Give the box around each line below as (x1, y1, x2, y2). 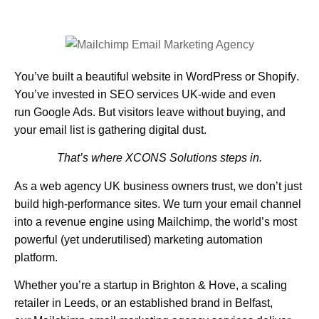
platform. (14, 251, 58, 263)
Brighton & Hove (152, 279, 236, 292)
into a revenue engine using (14, 215, 157, 228)
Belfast (235, 297, 270, 310)
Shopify (258, 70, 296, 83)
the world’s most (212, 215, 297, 228)
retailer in (14, 297, 64, 310)
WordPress (186, 70, 242, 83)
